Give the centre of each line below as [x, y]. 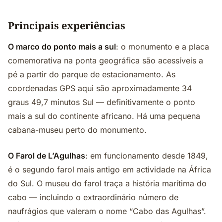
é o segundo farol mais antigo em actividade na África [110, 169]
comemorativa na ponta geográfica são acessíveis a [106, 60]
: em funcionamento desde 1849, [147, 156]
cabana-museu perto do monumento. [77, 130]
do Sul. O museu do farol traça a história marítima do [107, 183]
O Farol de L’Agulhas [47, 156]
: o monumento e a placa [163, 47]
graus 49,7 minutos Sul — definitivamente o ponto [102, 102]
